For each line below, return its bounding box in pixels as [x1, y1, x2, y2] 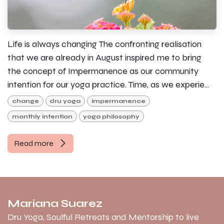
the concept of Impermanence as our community [7, 65, 198, 76]
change [11, 97, 39, 105]
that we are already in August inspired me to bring [7, 51, 201, 63]
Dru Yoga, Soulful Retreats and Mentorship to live [7, 211, 199, 223]
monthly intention [11, 112, 72, 120]
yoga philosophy [83, 112, 140, 120]
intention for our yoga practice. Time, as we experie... [7, 78, 209, 90]
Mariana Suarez [7, 196, 102, 210]
